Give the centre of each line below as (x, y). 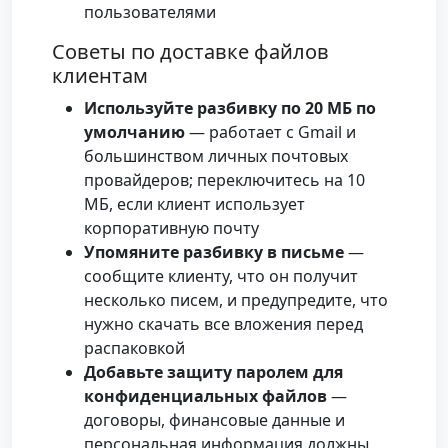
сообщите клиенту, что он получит (221, 276)
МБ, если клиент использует (194, 204)
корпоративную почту (171, 228)
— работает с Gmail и (270, 132)
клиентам (100, 76)
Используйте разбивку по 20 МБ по (230, 108)
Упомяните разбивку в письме (214, 252)
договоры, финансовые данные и (214, 420)
